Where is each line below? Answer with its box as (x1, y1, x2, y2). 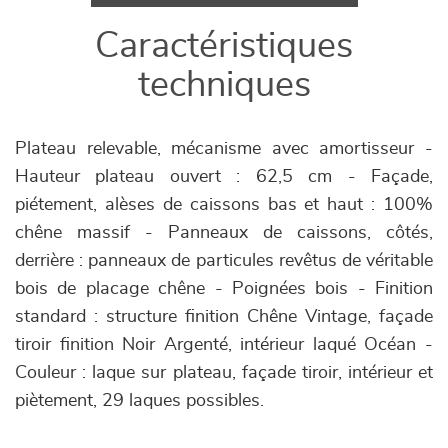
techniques (137, 67, 311, 103)
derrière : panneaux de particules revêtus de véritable (15, 252, 433, 270)
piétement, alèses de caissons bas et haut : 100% (15, 196, 433, 214)
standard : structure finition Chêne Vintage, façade (15, 308, 433, 326)
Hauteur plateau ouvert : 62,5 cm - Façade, (15, 168, 433, 186)
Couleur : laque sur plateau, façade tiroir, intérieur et (15, 364, 433, 382)
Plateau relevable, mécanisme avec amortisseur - (15, 140, 433, 158)
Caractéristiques (95, 28, 353, 64)
